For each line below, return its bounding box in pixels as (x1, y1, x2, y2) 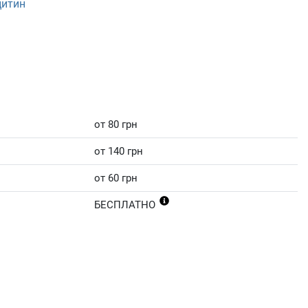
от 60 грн (94, 172, 137, 185)
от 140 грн (94, 145, 143, 158)
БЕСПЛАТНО (94, 199, 158, 212)
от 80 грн (94, 118, 137, 131)
